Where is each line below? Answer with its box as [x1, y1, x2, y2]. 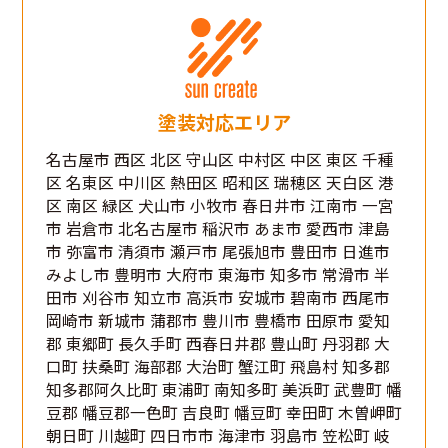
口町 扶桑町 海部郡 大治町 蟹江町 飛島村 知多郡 [45, 354, 390, 378]
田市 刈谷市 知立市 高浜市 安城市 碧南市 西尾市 [45, 285, 390, 309]
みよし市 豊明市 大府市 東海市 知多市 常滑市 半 [45, 262, 390, 286]
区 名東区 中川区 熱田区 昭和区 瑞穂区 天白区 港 [45, 170, 394, 194]
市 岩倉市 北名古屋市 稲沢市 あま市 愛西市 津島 [45, 216, 390, 240]
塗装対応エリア [157, 108, 291, 136]
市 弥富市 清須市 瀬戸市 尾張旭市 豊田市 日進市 [45, 239, 390, 263]
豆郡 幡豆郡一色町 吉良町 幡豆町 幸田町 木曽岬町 [45, 400, 402, 424]
